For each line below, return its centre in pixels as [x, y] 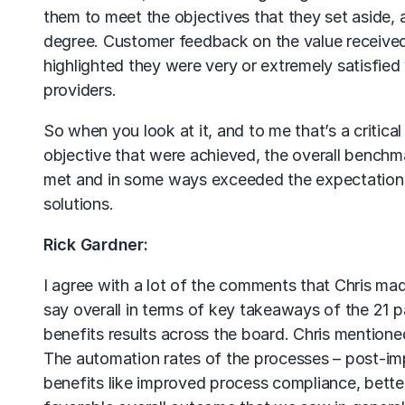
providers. [80, 90]
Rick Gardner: [96, 245]
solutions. [79, 204]
